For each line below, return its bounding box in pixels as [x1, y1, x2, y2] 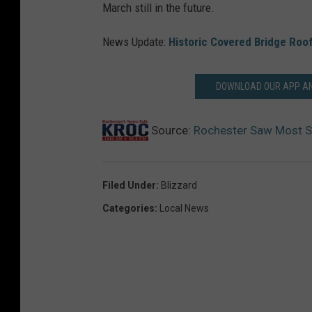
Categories [102, 202, 155, 214]
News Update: [102, 34, 166, 49]
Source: [148, 123, 194, 137]
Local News [159, 202, 209, 214]
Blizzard [161, 179, 197, 191]
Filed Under [102, 179, 156, 191]
